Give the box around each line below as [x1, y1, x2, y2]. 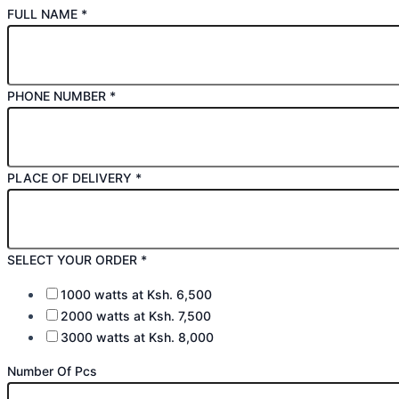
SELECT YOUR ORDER [7, 252, 141, 268]
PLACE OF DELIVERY [7, 170, 135, 186]
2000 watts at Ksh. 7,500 [61, 307, 211, 323]
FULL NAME [7, 6, 81, 22]
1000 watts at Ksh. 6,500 [61, 286, 212, 302]
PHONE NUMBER [7, 88, 110, 104]
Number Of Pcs [7, 363, 97, 379]
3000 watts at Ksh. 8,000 [61, 329, 214, 345]
